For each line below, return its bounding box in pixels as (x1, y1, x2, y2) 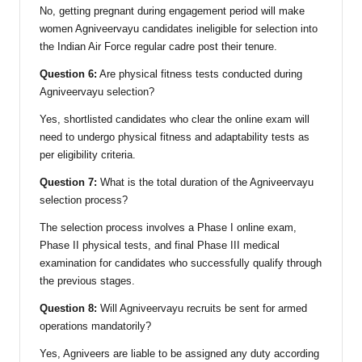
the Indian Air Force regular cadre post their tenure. (40, 40, 277, 53)
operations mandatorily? (40, 320, 151, 333)
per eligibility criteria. (40, 149, 136, 162)
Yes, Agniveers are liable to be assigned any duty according (40, 347, 319, 360)
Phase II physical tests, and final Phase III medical (40, 239, 280, 252)
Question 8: (40, 302, 97, 315)
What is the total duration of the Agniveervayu (97, 176, 314, 189)
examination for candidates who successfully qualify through (40, 257, 322, 270)
